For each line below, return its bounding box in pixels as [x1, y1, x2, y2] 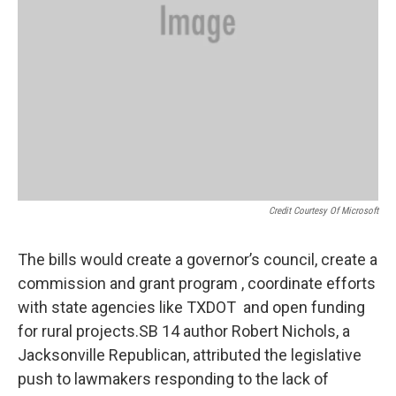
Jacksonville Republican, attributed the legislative [18, 346, 362, 364]
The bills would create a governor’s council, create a [18, 250, 377, 269]
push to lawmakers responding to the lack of [18, 369, 329, 388]
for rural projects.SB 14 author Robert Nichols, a [18, 322, 350, 340]
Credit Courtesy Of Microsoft [269, 205, 378, 217]
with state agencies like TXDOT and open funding [18, 298, 365, 316]
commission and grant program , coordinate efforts [18, 274, 376, 293]
